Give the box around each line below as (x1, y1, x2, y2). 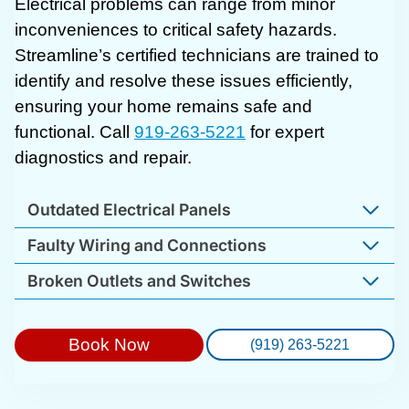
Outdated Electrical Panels (27, 200, 231, 220)
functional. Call (15, 122, 134, 142)
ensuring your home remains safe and (15, 97, 312, 117)
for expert (246, 122, 324, 142)
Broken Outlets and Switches (27, 271, 251, 291)
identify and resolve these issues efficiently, (15, 71, 352, 91)
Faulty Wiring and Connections (27, 236, 267, 256)
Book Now (68, 335, 150, 355)
